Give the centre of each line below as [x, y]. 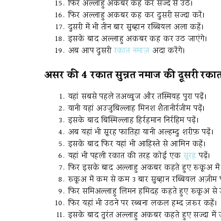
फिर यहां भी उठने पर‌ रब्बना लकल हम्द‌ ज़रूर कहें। [143, 203]
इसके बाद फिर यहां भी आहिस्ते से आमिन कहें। [137, 144]
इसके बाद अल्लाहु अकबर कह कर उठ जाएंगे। [138, 39]
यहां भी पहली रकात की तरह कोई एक [126, 156]
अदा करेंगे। [168, 51]
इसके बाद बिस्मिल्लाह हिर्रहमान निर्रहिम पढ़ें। [133, 121]
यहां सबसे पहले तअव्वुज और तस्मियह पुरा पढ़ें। [137, 97]
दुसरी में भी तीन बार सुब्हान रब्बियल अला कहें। [136, 27]
